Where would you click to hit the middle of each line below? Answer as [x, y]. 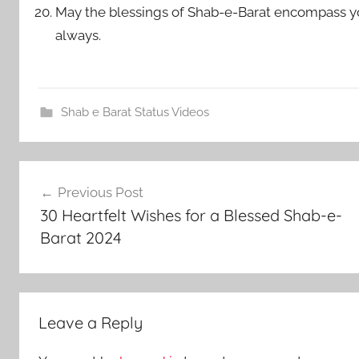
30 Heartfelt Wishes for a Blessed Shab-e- [191, 215]
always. [79, 35]
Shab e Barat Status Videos [135, 112]
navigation [71, 203]
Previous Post [100, 192]
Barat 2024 [81, 238]
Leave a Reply [91, 322]
